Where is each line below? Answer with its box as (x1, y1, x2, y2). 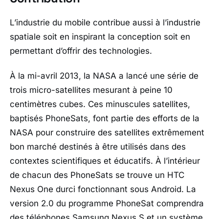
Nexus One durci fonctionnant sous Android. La (10, 184, 196, 194)
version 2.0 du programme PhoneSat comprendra (10, 198, 204, 208)
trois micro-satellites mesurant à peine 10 (10, 85, 173, 95)
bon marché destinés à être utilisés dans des (10, 142, 186, 152)
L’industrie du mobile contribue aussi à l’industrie (10, 17, 200, 27)
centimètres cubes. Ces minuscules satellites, (10, 99, 190, 109)
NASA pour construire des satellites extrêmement (10, 128, 204, 137)
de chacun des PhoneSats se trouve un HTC (10, 170, 184, 180)
